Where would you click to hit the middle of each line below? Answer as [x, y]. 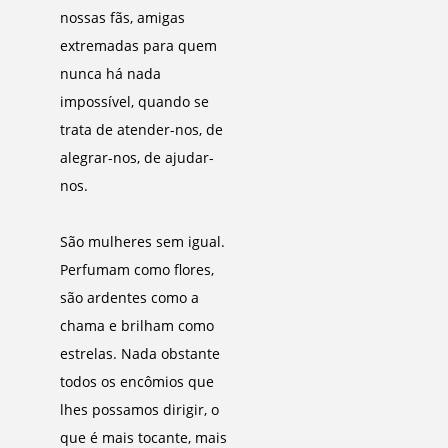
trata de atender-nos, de [141, 129]
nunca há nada [110, 73]
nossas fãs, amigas [122, 17]
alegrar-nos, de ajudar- [137, 157]
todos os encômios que [137, 381]
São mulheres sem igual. [142, 241]
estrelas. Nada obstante [140, 353]
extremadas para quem [138, 45]
